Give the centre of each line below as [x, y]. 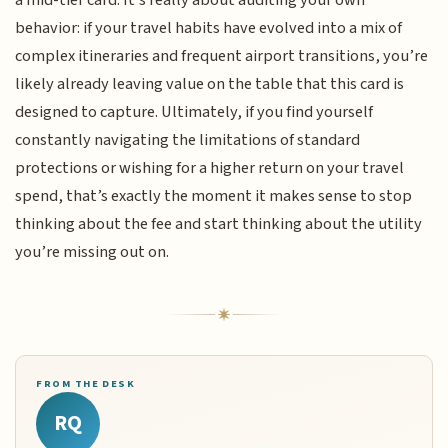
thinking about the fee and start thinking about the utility [219, 223]
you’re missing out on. [92, 251]
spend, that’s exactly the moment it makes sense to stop [214, 195]
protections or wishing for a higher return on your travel [210, 167]
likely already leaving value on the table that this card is [210, 83]
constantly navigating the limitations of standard [188, 139]
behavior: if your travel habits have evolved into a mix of [209, 27]
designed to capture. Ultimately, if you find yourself [194, 111]
